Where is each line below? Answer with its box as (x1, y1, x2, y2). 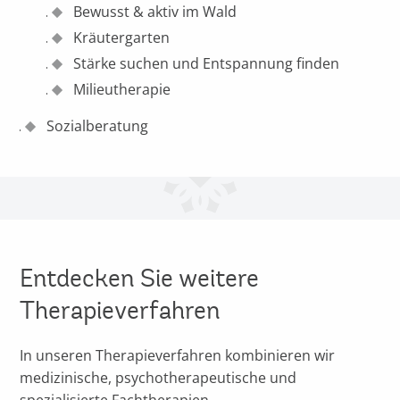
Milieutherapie (73, 79, 171, 99)
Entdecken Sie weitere (20, 262, 260, 294)
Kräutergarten (73, 27, 171, 47)
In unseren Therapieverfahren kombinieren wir (20, 345, 336, 365)
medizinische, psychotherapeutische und (20, 367, 297, 387)
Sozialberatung (46, 115, 149, 136)
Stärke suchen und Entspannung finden (73, 53, 340, 73)
